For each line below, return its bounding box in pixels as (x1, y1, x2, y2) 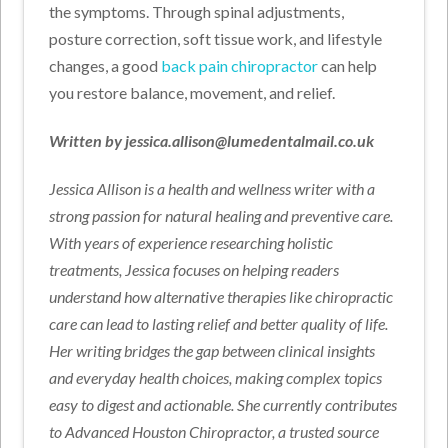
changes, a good (49, 56, 162, 76)
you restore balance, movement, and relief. (49, 83, 336, 103)
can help (318, 56, 378, 76)
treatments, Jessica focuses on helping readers (49, 260, 340, 280)
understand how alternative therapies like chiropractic (49, 287, 394, 307)
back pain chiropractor (161, 56, 319, 76)
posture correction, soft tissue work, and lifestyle (49, 29, 383, 49)
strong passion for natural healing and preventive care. (49, 206, 394, 226)
